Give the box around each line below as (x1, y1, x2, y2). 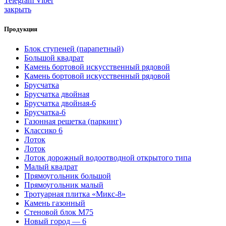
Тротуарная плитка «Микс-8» (24, 190, 126, 199)
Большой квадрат (24, 53, 84, 63)
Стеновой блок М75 (24, 208, 93, 217)
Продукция (4, 25, 37, 33)
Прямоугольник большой (24, 172, 111, 181)
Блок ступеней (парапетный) (24, 44, 124, 53)
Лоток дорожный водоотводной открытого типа (24, 153, 191, 162)
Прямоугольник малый (24, 181, 103, 190)
